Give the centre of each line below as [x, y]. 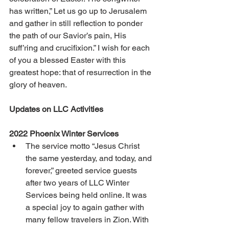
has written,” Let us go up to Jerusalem [79, 11]
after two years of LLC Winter [78, 183]
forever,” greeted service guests [82, 171]
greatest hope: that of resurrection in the [81, 73]
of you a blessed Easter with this [68, 60]
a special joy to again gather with [86, 208]
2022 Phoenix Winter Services [65, 134]
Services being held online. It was [87, 195]
